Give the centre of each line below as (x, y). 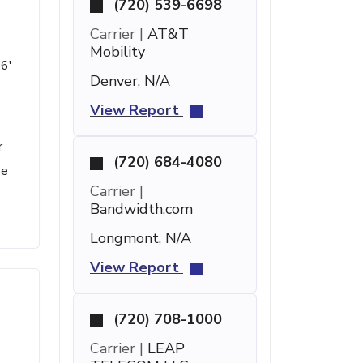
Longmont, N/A (141, 238)
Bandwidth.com (141, 209)
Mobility (117, 52)
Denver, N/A (130, 81)
